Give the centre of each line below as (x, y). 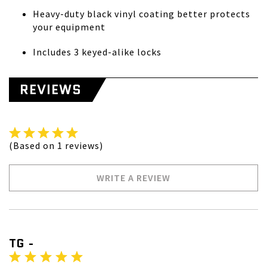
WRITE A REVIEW (133, 178)
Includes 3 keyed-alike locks (97, 52)
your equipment (69, 27)
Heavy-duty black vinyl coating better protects (142, 14)
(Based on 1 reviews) (56, 145)
